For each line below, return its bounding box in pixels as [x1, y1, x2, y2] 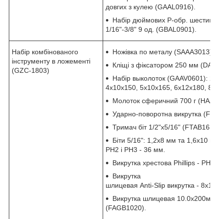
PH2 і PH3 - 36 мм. [106, 145, 165, 153]
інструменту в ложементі [12, 57, 90, 65]
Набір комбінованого [12, 47, 78, 56]
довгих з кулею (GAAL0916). [106, 2, 196, 11]
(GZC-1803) [12, 66, 49, 74]
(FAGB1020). [106, 203, 146, 212]
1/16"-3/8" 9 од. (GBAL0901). [106, 25, 197, 33]
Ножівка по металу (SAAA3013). [112, 47, 214, 56]
